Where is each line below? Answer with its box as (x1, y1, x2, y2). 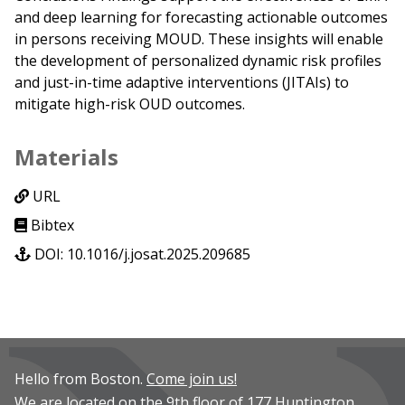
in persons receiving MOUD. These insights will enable (14, 29, 383, 50)
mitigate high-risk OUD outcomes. (14, 94, 245, 115)
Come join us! (146, 369, 237, 390)
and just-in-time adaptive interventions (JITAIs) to (14, 72, 349, 93)
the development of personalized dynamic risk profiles (14, 51, 381, 71)
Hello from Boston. (14, 369, 146, 390)
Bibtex (27, 215, 74, 236)
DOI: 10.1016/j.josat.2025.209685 (31, 244, 250, 265)
